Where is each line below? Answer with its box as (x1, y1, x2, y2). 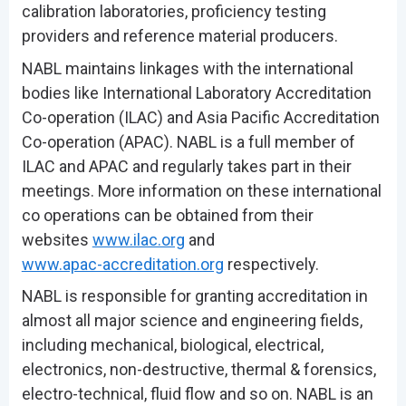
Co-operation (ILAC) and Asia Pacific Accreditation (21, 107, 380, 127)
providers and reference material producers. (21, 26, 338, 46)
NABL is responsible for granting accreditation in (21, 286, 368, 306)
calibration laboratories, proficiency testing (21, 2, 326, 22)
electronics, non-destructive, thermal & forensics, (21, 360, 376, 380)
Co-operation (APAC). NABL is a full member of (21, 131, 355, 151)
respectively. (223, 254, 319, 274)
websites (21, 229, 92, 249)
